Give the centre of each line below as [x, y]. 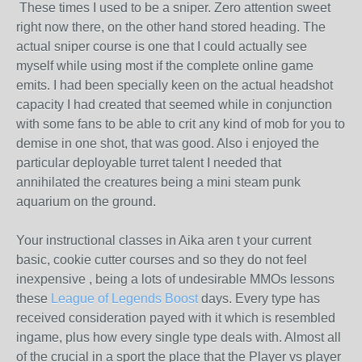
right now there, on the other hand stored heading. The [171, 27]
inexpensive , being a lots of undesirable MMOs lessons [175, 279]
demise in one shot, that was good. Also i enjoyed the [168, 143]
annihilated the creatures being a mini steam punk [158, 182]
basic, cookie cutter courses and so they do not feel [162, 260]
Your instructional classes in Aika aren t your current [164, 240]
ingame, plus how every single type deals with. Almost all [179, 337]
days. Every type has [259, 299]
